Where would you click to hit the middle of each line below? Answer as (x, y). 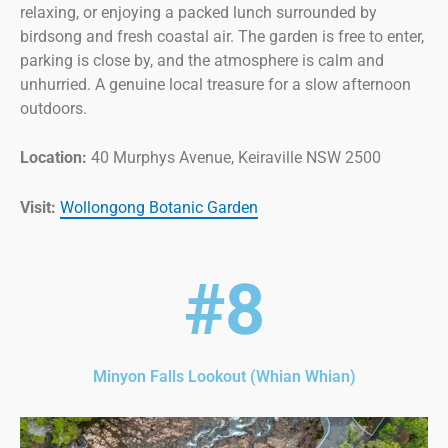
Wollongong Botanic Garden (159, 207)
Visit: (40, 207)
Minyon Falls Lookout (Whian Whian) (224, 377)
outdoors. (53, 108)
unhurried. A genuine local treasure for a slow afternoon (215, 84)
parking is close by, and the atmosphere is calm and (202, 60)
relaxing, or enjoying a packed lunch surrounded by (198, 12)
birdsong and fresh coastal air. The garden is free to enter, (222, 36)
